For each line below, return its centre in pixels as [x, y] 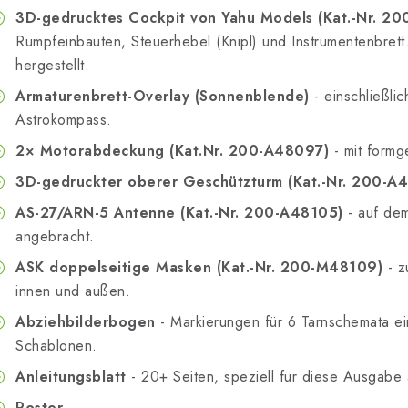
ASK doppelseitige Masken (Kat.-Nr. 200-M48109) [199, 268]
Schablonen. [56, 346]
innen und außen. [73, 291]
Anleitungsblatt [71, 377]
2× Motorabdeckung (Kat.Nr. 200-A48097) [172, 151]
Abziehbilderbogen [86, 322]
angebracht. [55, 237]
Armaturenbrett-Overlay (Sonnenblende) [163, 97]
